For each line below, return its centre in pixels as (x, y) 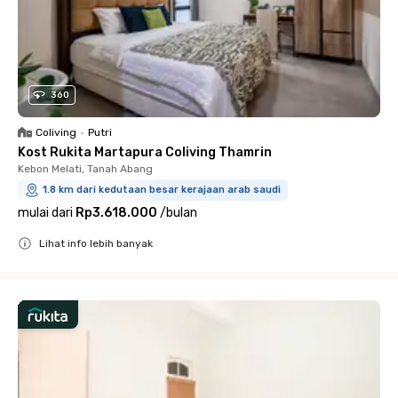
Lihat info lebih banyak (96, 244)
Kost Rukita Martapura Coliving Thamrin (145, 153)
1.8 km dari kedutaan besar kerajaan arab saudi (162, 190)
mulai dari (45, 213)
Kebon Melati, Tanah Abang (85, 169)
